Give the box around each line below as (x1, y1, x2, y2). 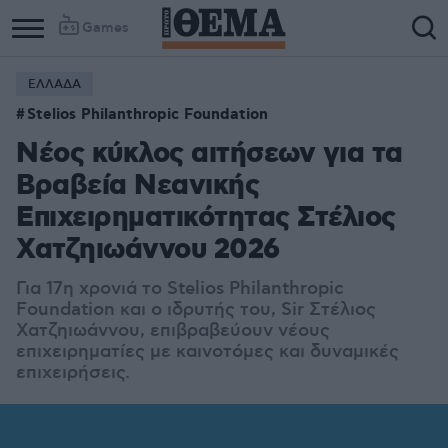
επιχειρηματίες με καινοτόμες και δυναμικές (16, 341, 399, 363)
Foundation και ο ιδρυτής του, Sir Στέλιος (16, 299, 376, 321)
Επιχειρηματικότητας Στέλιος (16, 200, 396, 237)
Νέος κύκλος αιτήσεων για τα (16, 136, 403, 173)
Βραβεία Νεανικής (16, 168, 259, 205)
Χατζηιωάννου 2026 (16, 232, 280, 269)
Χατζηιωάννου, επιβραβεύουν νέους (16, 320, 330, 342)
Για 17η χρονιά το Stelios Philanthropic (16, 278, 344, 300)
